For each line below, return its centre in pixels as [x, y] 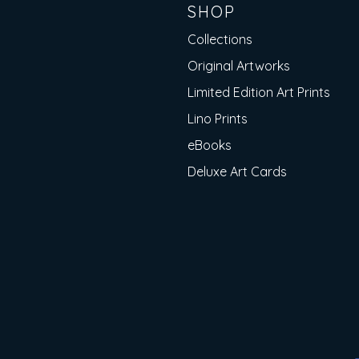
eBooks [210, 145]
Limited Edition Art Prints [259, 92]
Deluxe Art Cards [237, 171]
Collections [220, 39]
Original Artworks [239, 66]
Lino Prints [218, 119]
